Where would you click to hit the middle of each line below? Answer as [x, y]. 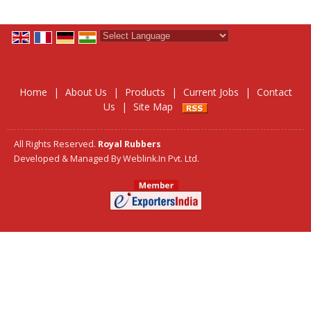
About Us [86, 92]
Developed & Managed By [68, 159]
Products [145, 92]
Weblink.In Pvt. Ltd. [161, 159]
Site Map [153, 107]
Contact [274, 92]
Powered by [127, 51]
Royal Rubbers [129, 144]
